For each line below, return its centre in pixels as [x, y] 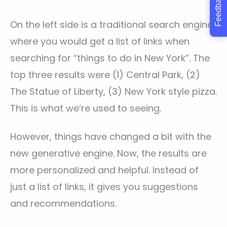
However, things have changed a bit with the [111, 137]
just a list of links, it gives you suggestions [104, 187]
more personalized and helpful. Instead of [104, 170]
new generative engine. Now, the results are [108, 154]
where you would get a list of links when [100, 42]
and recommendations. [63, 204]
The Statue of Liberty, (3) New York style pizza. [113, 92]
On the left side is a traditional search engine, [112, 25]
